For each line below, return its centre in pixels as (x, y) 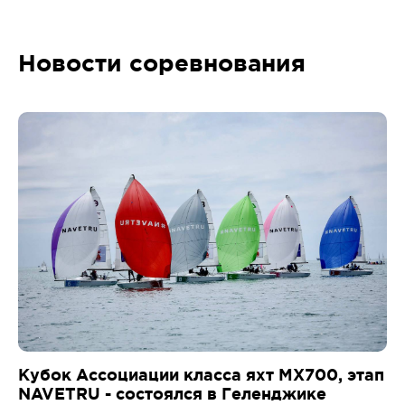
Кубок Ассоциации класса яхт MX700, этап (201, 375)
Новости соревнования (162, 63)
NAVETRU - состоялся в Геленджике (172, 394)
